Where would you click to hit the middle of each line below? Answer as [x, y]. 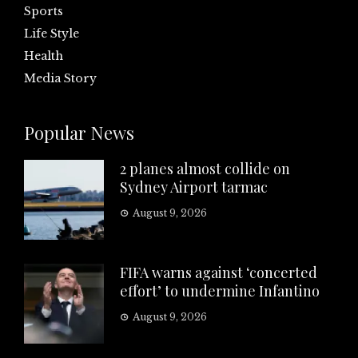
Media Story [60, 79]
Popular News [79, 133]
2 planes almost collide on [205, 169]
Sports [44, 12]
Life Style [52, 34]
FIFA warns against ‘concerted [219, 273]
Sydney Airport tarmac [194, 187]
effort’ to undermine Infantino [220, 291]
